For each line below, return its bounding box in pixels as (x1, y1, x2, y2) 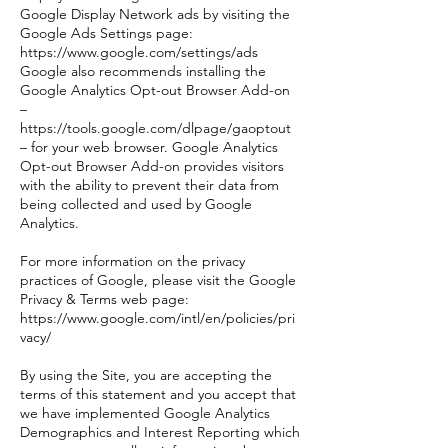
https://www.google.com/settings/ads (20, 43, 258, 61)
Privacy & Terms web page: (20, 290, 189, 308)
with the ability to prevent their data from (20, 176, 279, 194)
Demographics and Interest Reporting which (20, 423, 300, 441)
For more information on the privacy (20, 252, 245, 270)
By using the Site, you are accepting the (20, 366, 272, 384)
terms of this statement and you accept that (20, 385, 296, 403)
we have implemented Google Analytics (20, 404, 270, 422)
